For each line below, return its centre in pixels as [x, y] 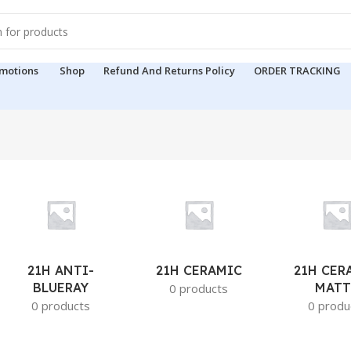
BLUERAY [61, 288]
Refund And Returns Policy [169, 70]
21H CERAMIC [199, 270]
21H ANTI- [61, 270]
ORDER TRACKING [297, 70]
